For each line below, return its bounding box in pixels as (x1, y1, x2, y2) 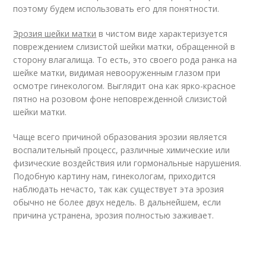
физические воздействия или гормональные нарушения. (13, 157, 242, 169)
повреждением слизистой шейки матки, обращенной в (13, 41, 236, 52)
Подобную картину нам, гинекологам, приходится (13, 170, 216, 182)
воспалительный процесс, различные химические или (13, 144, 230, 156)
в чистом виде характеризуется (96, 28, 228, 39)
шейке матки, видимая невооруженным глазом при (13, 67, 221, 78)
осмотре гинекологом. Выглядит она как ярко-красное (13, 80, 236, 91)
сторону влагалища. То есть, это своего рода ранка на (13, 54, 237, 65)
